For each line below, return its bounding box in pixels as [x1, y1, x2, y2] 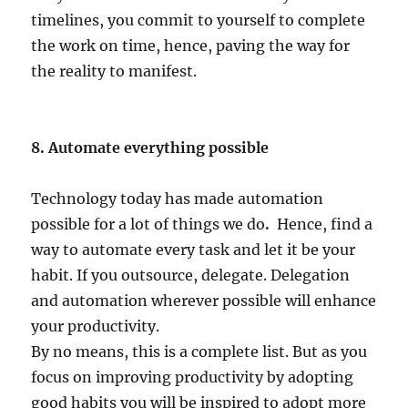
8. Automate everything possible [31, 138, 270, 157]
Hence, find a [277, 214, 373, 233]
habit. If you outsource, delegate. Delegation [31, 265, 351, 284]
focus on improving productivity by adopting [31, 367, 354, 386]
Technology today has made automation [31, 189, 324, 208]
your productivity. [31, 316, 160, 335]
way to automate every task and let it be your [31, 240, 356, 259]
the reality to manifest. [31, 61, 198, 80]
